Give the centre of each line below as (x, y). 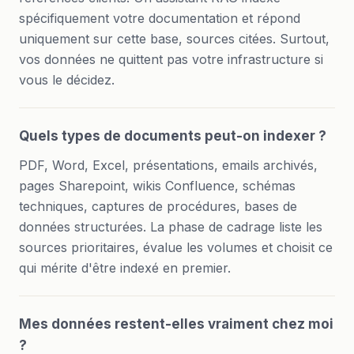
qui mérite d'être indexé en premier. (125, 268)
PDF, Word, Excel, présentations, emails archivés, (168, 165)
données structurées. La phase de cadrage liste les (171, 227)
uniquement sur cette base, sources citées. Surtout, (174, 39)
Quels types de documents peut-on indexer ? (173, 136)
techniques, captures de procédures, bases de (158, 206)
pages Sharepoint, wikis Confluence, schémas (157, 186)
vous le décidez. (67, 80)
